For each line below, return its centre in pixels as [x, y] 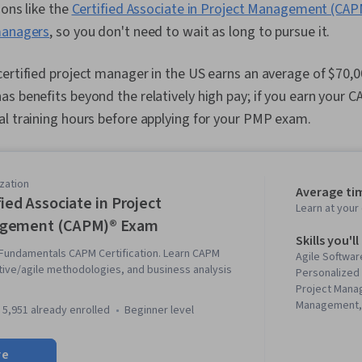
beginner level [162, 310]
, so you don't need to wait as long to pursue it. [190, 32]
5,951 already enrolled [56, 310]
